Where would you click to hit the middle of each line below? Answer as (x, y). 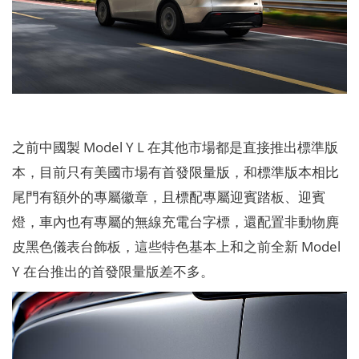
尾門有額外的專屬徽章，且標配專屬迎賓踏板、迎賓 (168, 197)
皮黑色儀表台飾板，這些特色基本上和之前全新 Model (176, 246)
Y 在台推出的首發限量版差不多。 (113, 271)
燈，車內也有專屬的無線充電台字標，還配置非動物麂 (175, 222)
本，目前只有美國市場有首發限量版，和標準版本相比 (175, 172)
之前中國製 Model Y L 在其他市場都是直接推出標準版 (175, 147)
